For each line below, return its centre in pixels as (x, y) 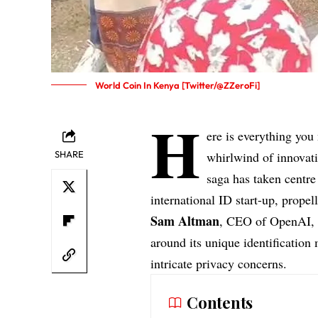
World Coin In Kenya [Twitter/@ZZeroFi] (177, 85)
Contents (220, 302)
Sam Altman (185, 220)
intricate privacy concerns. (219, 263)
